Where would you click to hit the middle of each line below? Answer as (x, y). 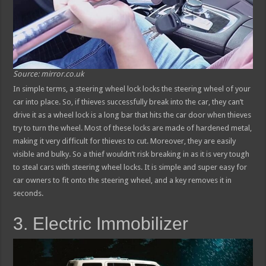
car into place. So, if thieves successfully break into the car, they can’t (129, 102)
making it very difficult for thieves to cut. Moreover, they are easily (125, 141)
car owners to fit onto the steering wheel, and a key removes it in (123, 180)
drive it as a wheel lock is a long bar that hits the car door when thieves (132, 115)
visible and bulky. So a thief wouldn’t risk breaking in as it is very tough (132, 154)
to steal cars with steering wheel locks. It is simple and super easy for (130, 167)
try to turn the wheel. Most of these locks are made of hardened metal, (133, 128)
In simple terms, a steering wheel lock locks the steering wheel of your (132, 88)
